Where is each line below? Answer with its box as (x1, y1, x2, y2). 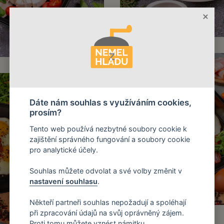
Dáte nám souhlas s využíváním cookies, (29, 97, 191, 108)
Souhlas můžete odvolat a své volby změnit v (29, 166, 184, 175)
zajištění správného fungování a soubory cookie (29, 135, 190, 144)
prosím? (29, 107, 61, 118)
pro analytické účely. (29, 145, 98, 154)
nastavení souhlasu (29, 177, 97, 186)
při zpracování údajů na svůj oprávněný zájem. (29, 208, 184, 217)
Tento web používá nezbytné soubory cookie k (29, 124, 187, 133)
